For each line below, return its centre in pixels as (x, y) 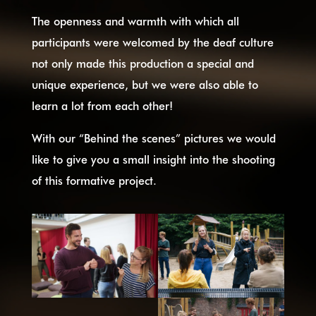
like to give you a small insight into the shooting (153, 159)
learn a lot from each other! (102, 105)
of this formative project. (94, 180)
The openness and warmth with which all (135, 20)
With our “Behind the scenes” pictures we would (153, 138)
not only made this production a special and (142, 63)
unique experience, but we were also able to (145, 84)
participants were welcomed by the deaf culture (152, 42)
